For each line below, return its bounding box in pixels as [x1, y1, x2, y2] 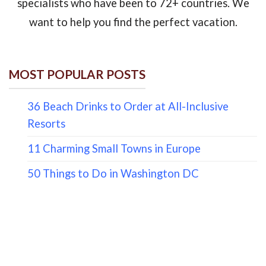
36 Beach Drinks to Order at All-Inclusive [27, 99, 229, 113]
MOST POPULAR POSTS [9, 66, 145, 81]
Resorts [27, 116, 65, 130]
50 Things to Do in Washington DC [27, 166, 199, 180]
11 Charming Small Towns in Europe [27, 141, 201, 155]
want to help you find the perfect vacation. [28, 15, 237, 29]
